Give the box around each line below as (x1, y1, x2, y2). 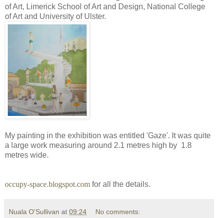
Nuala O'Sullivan (9, 207, 59, 216)
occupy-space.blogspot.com (5, 180, 90, 188)
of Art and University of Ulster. (5, 12, 108, 20)
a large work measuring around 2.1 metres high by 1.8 (5, 141, 192, 149)
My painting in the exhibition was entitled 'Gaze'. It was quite (5, 131, 211, 140)
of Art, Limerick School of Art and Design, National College (5, 2, 205, 11)
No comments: (95, 207, 141, 216)
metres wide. (5, 150, 51, 159)
